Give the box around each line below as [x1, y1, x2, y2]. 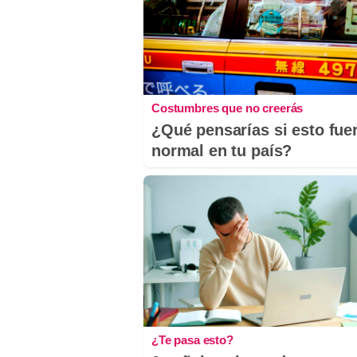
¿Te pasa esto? [151, 332, 233, 347]
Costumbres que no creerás [151, 101, 304, 116]
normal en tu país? [151, 142, 292, 160]
